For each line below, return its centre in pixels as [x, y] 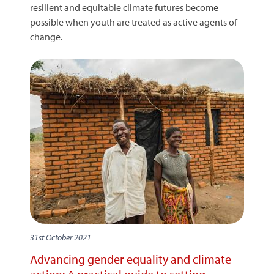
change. [46, 36]
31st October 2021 [61, 237]
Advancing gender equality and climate [131, 259]
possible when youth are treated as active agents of [134, 22]
